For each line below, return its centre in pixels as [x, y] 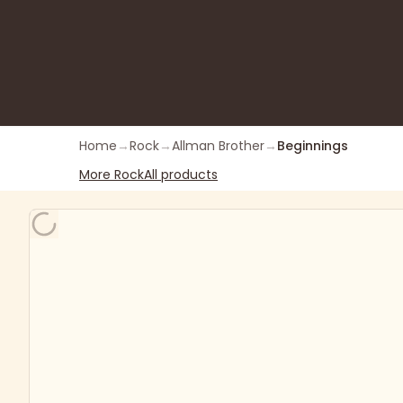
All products [181, 175]
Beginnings [313, 146]
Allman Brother [218, 146]
